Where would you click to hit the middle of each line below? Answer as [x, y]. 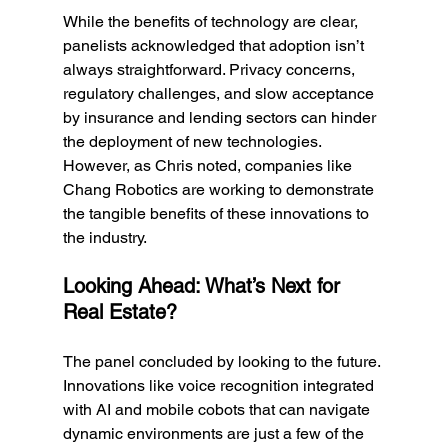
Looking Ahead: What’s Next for [204, 286]
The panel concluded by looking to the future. [223, 361]
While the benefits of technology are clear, [212, 21]
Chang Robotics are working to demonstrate [220, 189]
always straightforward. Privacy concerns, [210, 69]
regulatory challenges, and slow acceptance [220, 93]
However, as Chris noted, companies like [209, 165]
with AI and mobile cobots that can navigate [218, 409]
